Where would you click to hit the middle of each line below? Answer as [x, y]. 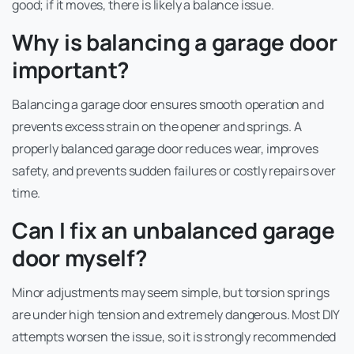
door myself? [79, 258]
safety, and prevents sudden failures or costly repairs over [174, 171]
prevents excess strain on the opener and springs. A [157, 127]
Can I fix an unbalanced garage [173, 230]
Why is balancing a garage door [175, 42]
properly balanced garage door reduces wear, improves [165, 149]
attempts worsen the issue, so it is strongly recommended [174, 337]
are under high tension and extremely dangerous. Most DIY [176, 315]
